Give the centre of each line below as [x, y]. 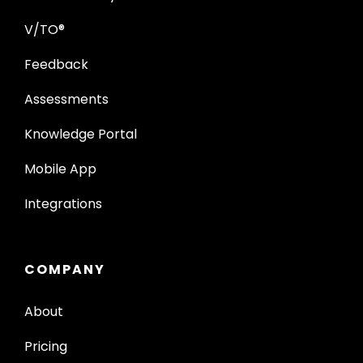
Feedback [56, 64]
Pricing [46, 346]
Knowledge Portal [81, 134]
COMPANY [65, 269]
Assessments [66, 99]
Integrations [63, 203]
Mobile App [60, 169]
